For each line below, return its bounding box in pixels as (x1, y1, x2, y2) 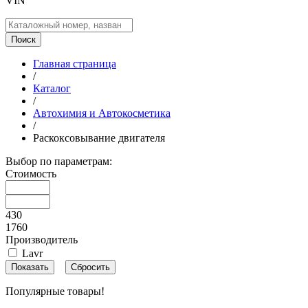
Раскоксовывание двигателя (33, 132, 165, 144)
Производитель (5, 234, 78, 245)
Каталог (33, 82, 71, 94)
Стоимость (5, 168, 56, 179)
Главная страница (33, 58, 116, 69)
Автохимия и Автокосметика (33, 107, 170, 119)
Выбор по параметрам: (5, 155, 112, 167)
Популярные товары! (5, 285, 104, 297)
